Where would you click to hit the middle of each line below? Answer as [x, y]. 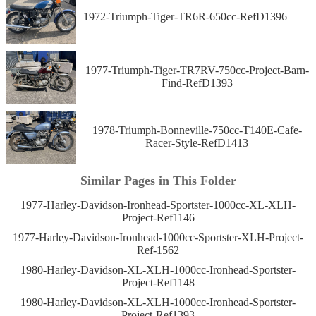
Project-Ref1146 [158, 218]
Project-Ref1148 [158, 283]
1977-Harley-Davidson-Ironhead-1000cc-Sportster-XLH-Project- [158, 238]
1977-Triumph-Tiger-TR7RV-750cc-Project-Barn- [197, 71]
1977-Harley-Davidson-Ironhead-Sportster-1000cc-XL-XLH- [158, 205]
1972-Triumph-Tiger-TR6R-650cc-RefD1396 [185, 17]
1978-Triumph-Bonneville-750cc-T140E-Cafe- [197, 130]
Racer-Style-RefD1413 [197, 143]
